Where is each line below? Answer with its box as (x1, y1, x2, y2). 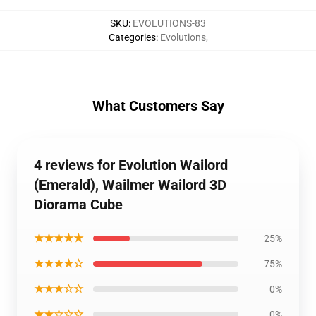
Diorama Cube (34, 196, 123, 214)
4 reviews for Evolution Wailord (34, 157, 228, 174)
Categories (108, 32, 156, 44)
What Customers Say (92, 97, 224, 115)
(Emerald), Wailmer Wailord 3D (34, 176, 226, 194)
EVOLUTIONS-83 (133, 18, 206, 30)
